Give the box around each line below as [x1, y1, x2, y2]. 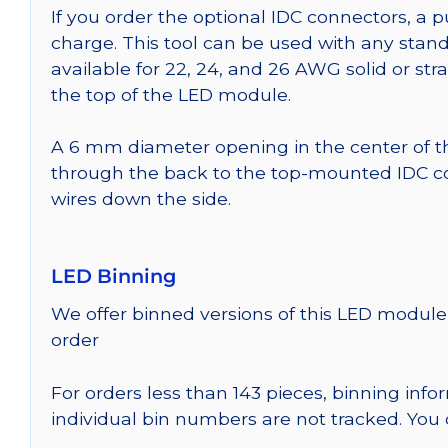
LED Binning [51, 264, 176, 289]
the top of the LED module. [51, 83, 291, 105]
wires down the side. [51, 188, 231, 210]
